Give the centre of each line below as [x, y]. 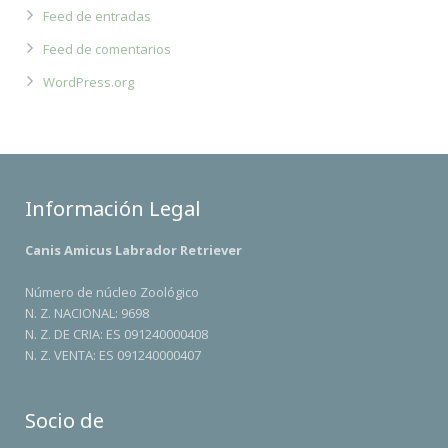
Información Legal [113, 208]
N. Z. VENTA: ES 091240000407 [113, 355]
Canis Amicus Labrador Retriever [133, 250]
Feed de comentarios [107, 49]
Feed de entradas [97, 16]
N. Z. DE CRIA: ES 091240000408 [116, 334]
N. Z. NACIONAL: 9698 [87, 313]
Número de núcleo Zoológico [112, 292]
